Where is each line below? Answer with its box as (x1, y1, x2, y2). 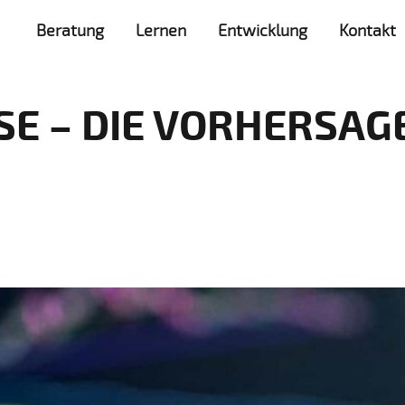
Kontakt (338, 18, 396, 41)
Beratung (35, 18, 104, 41)
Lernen (135, 18, 186, 41)
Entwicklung (217, 18, 307, 41)
